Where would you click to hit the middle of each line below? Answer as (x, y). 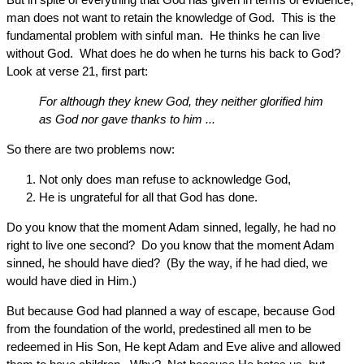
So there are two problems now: (91, 149)
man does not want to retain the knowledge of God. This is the (171, 17)
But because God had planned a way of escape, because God (171, 311)
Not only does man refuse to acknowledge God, (165, 179)
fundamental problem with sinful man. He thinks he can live (163, 35)
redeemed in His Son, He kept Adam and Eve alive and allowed (173, 347)
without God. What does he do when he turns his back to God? (175, 53)
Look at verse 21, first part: (77, 71)
